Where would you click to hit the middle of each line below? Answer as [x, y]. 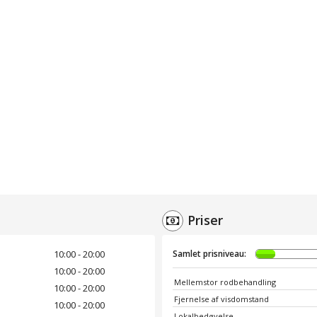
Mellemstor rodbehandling [225, 282]
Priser [205, 220]
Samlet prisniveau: [209, 253]
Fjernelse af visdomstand [221, 299]
